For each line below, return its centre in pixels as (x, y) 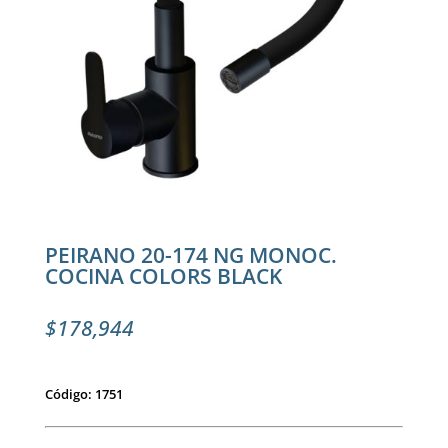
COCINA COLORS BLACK (163, 276)
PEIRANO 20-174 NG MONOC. (190, 255)
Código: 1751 (83, 394)
